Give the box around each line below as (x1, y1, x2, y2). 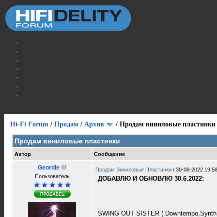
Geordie (37, 164, 60, 171)
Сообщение (94, 151, 125, 157)
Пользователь (34, 173, 70, 179)
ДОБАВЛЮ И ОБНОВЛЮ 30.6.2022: (98, 175, 204, 182)
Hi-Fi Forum (10, 121, 48, 128)
